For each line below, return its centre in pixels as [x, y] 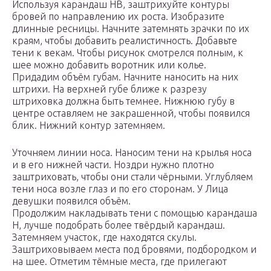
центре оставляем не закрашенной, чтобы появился [131, 113]
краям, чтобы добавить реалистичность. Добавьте [125, 40]
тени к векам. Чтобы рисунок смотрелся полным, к [128, 52]
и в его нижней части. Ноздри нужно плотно [113, 164]
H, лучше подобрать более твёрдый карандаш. [119, 225]
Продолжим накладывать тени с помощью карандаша [135, 213]
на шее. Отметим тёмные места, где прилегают [119, 261]
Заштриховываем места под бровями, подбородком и [134, 249]
